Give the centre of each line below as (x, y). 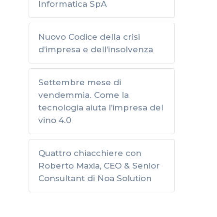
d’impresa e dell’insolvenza (96, 49)
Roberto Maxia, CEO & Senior (99, 166)
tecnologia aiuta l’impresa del (101, 108)
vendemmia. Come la (84, 95)
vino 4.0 (55, 120)
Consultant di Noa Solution (95, 178)
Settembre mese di (80, 82)
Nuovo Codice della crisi (89, 37)
